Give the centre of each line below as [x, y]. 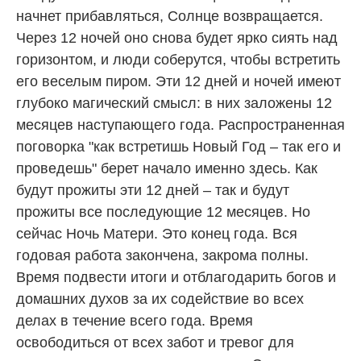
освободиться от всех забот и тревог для [155, 342]
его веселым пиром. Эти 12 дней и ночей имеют [178, 81]
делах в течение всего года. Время [135, 320]
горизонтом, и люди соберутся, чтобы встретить [178, 59]
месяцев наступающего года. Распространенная [180, 124]
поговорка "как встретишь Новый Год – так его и [178, 146]
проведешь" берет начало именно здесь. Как [167, 168]
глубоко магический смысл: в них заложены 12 [174, 103]
